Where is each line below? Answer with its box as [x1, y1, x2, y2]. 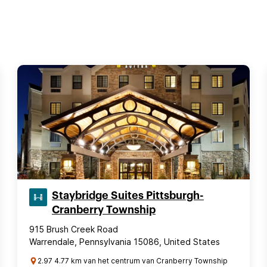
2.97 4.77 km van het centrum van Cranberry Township [38, 256, 228, 265]
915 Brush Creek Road [29, 224, 118, 234]
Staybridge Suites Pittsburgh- [52, 190, 204, 201]
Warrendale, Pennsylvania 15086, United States [29, 237, 220, 247]
